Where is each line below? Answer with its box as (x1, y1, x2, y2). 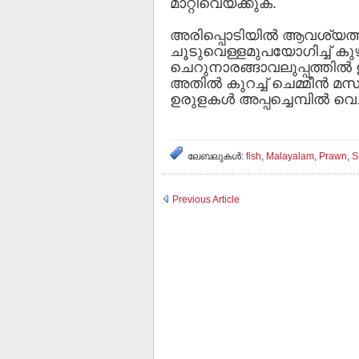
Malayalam (266, 150, 314, 162)
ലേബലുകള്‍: (188, 150, 246, 162)
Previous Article (170, 193, 240, 205)
